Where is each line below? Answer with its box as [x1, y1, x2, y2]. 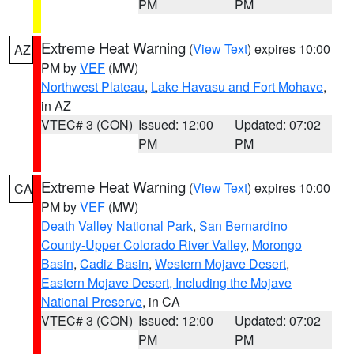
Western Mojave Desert [155, 254, 286, 273]
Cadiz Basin [80, 254, 149, 273]
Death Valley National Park [41, 217, 193, 235]
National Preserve [41, 292, 142, 311]
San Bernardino [199, 217, 288, 235]
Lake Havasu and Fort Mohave [151, 77, 323, 96]
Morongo [252, 235, 302, 254]
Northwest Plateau [41, 77, 145, 96]
